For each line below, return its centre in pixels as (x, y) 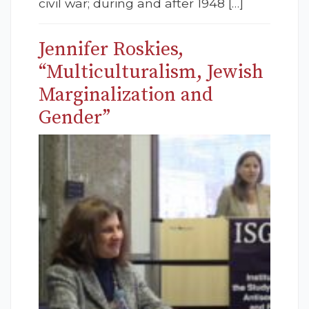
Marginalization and (126, 95)
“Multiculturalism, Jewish (151, 72)
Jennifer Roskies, (111, 50)
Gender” (74, 118)
